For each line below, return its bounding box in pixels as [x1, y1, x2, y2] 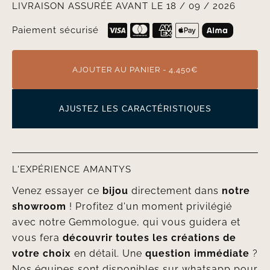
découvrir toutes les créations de [62, 232, 236, 244]
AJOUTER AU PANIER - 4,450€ [72, 65, 198, 75]
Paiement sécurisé [11, 25, 99, 36]
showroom [11, 201, 66, 213]
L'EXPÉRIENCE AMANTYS [11, 164, 131, 175]
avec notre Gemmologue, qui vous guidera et [11, 216, 240, 228]
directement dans [128, 185, 222, 197]
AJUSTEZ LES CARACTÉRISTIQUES [58, 104, 212, 114]
